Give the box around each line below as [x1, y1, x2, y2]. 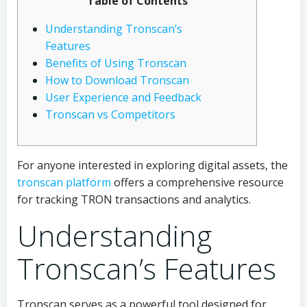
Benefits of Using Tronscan [45, 56, 186, 71]
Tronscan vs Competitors [45, 107, 175, 122]
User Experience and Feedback [45, 90, 201, 105]
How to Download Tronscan [45, 73, 189, 88]
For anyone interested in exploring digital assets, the [17, 158, 288, 173]
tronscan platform [17, 175, 111, 190]
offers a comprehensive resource [111, 175, 284, 190]
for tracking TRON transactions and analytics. [17, 192, 251, 207]
